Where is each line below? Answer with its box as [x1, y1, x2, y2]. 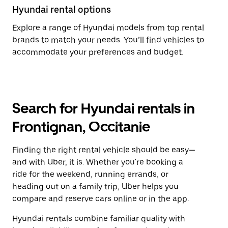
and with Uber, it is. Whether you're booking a [12, 157, 183, 167]
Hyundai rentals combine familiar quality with [12, 214, 185, 223]
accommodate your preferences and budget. [12, 47, 183, 57]
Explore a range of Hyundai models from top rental [12, 23, 204, 33]
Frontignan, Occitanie [12, 118, 150, 135]
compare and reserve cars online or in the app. [12, 194, 189, 204]
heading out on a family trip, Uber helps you [12, 182, 179, 191]
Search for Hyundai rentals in [12, 100, 195, 117]
